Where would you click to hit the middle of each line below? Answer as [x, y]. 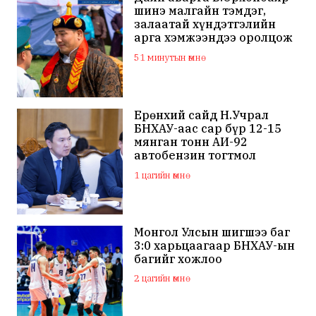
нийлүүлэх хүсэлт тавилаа [213, 168]
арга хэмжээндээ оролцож [214, 38]
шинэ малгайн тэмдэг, [200, 11]
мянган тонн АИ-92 [191, 141]
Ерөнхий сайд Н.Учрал [202, 115]
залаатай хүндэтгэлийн [205, 24]
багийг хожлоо [178, 259]
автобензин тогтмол [195, 155]
